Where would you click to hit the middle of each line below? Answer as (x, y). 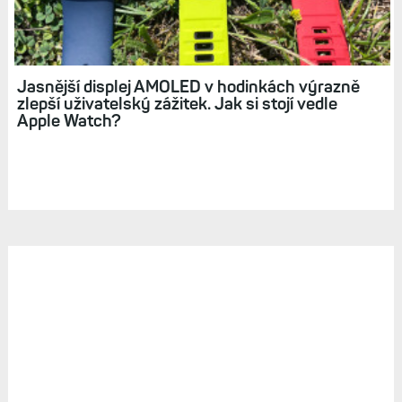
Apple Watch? (69, 120)
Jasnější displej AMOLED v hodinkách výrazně (188, 86)
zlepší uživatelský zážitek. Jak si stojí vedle (177, 103)
